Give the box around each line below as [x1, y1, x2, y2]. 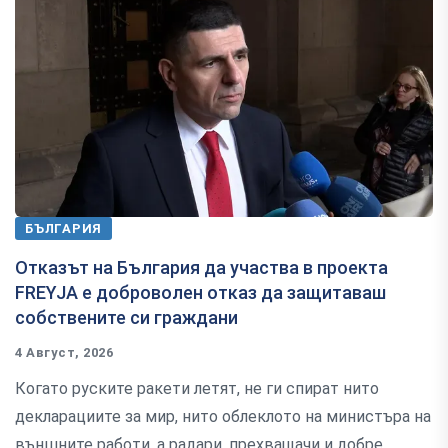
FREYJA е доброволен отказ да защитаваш [15, 282, 386, 304]
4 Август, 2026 [15, 345, 114, 361]
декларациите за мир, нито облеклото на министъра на [15, 407, 431, 427]
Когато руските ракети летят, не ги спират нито [15, 379, 379, 399]
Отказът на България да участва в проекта [15, 257, 388, 279]
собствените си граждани [15, 307, 238, 329]
